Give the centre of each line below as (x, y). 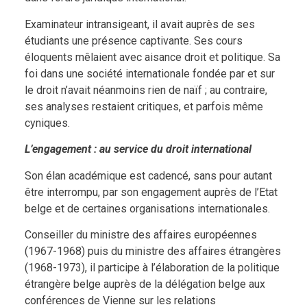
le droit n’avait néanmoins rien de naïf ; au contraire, (146, 90)
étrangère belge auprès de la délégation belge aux (145, 284)
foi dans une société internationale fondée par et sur (149, 73)
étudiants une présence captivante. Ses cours (133, 40)
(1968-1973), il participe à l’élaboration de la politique (152, 267)
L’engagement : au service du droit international (138, 149)
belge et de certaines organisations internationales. (147, 208)
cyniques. (47, 123)
